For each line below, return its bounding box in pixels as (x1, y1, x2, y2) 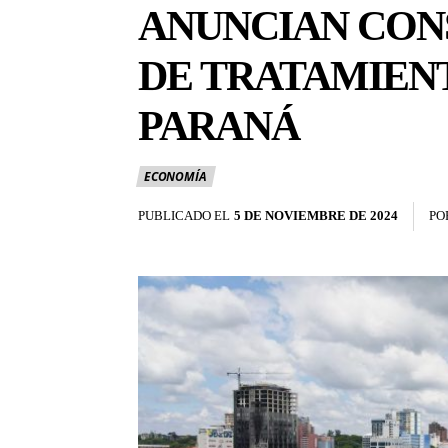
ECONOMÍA (144, 168, 207, 186)
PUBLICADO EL (138, 208, 230, 224)
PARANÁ (138, 103, 299, 150)
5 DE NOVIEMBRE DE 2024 (234, 208, 398, 224)
